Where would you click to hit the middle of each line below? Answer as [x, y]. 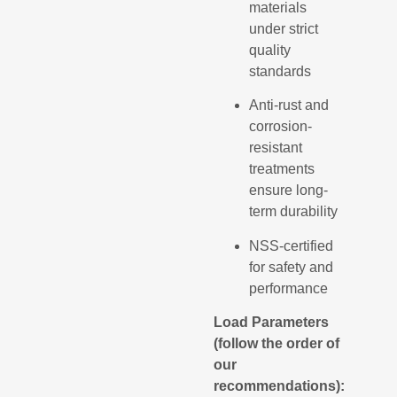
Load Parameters [272, 322]
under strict [284, 28]
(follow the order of [277, 343]
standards [280, 71]
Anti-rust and [289, 105]
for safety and [292, 267]
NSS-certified [292, 245]
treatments [282, 169]
